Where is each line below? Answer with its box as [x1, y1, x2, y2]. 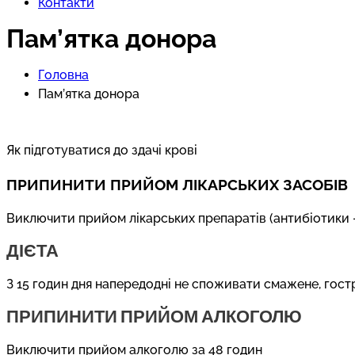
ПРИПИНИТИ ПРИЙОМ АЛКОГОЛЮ [6, 304, 302, 326]
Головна [38, 67, 89, 82]
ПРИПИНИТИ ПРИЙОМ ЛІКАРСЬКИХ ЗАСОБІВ [6, 176, 348, 194]
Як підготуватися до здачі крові [6, 143, 197, 158]
